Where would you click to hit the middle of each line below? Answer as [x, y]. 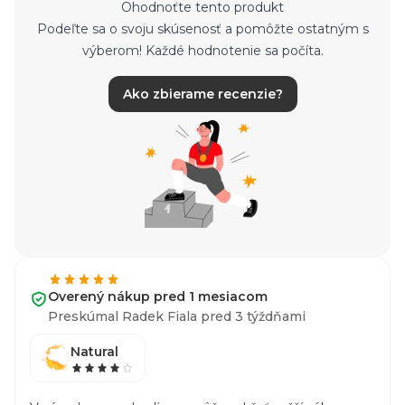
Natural [94, 352]
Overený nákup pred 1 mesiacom [158, 297]
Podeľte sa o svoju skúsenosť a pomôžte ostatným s [202, 29]
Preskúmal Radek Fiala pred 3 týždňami [177, 316]
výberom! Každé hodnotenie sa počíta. [202, 51]
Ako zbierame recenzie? [202, 94]
